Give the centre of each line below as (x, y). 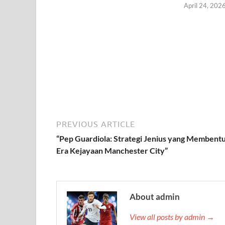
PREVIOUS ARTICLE (96, 124)
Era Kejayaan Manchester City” (112, 150)
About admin (155, 196)
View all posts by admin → (172, 216)
